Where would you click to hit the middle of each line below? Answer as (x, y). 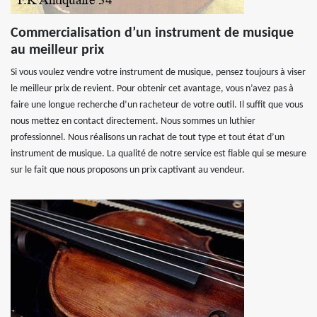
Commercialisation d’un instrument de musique (152, 33)
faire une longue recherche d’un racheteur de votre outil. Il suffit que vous (157, 105)
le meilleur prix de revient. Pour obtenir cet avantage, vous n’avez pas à (152, 89)
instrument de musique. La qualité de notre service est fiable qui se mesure (158, 154)
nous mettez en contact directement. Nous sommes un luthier (133, 121)
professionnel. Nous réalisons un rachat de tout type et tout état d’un (148, 138)
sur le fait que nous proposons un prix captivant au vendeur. (128, 170)
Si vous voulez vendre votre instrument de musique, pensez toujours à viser (158, 73)
